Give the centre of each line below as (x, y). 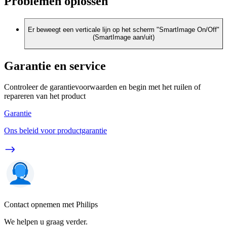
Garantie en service (55, 66)
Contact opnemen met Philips (51, 205)
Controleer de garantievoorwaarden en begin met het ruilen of (102, 87)
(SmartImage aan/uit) (124, 37)
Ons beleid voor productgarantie (55, 131)
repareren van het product (45, 96)
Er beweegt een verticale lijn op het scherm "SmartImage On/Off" (124, 30)
